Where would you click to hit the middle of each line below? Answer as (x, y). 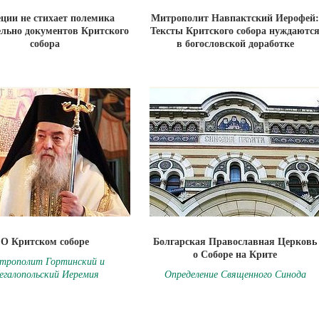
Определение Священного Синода (235, 274)
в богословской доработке (235, 43)
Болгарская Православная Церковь (235, 241)
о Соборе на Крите (235, 254)
